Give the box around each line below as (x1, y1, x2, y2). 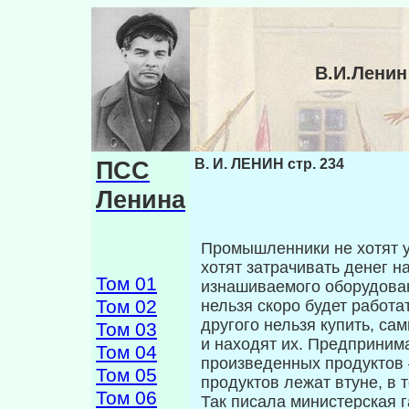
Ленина (96, 185, 185, 214)
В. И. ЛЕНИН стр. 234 (194, 156, 344, 172)
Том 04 (96, 341, 157, 363)
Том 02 (96, 296, 157, 318)
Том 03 (96, 319, 157, 341)
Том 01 (96, 273, 157, 295)
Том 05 (96, 364, 157, 386)
